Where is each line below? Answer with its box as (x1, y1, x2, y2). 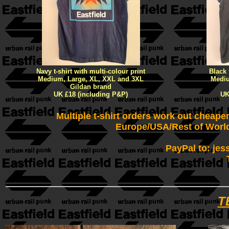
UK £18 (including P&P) (54, 90, 128, 98)
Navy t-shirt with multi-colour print (36, 67, 145, 75)
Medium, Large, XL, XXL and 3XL (38, 75, 144, 83)
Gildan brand (70, 83, 111, 90)
